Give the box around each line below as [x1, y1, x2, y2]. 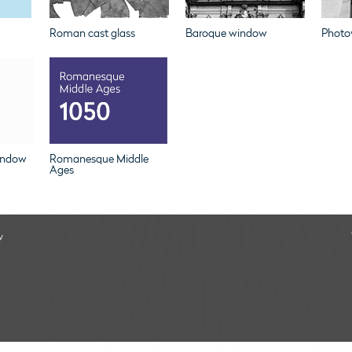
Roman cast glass [49, 27, 135, 40]
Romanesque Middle [49, 152, 148, 166]
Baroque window [185, 27, 267, 40]
